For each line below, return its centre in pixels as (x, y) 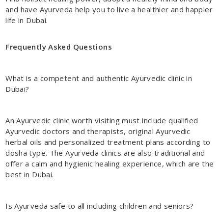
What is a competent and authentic (68, 78)
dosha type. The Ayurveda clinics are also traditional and (105, 152)
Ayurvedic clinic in (162, 78)
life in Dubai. (27, 20)
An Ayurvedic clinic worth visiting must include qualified (102, 120)
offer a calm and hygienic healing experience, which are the (110, 163)
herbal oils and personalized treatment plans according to (108, 142)
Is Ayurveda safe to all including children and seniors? (100, 206)
